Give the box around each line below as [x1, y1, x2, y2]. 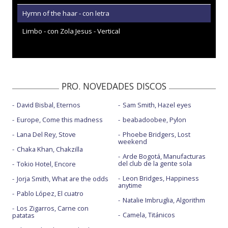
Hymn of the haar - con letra [22, 9, 109, 18]
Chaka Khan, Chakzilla [17, 145, 83, 154]
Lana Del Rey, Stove [17, 130, 76, 139]
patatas [12, 211, 35, 220]
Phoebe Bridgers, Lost [122, 130, 190, 139]
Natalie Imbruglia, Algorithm [122, 195, 205, 205]
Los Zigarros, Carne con [17, 204, 89, 213]
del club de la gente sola [118, 159, 192, 168]
